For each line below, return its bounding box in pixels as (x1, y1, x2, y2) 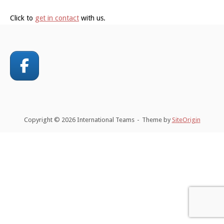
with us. (79, 13, 105, 22)
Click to (10, 13, 35, 22)
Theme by (141, 115, 172, 123)
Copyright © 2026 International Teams (23, 115, 134, 123)
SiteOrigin (171, 115, 200, 123)
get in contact (35, 13, 79, 22)
